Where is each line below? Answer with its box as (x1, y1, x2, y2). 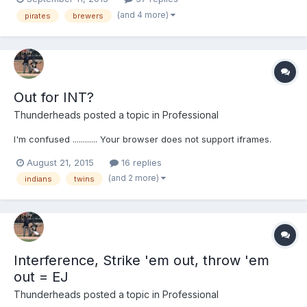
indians (25, 173, 52, 184)
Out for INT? (14, 88, 94, 106)
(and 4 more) (117, 9, 171, 20)
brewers (73, 10, 103, 21)
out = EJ (14, 269, 69, 286)
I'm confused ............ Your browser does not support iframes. (14, 133, 271, 145)
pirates (25, 10, 51, 21)
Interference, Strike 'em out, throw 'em (14, 252, 269, 269)
